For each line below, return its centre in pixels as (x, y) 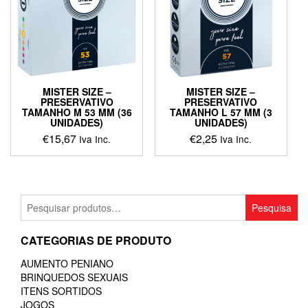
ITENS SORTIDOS (61, 291)
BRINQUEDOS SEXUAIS (74, 277)
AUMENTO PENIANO (67, 264)
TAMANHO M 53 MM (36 (77, 112)
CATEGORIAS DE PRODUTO (96, 241)
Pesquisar (43, 201)
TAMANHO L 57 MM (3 (221, 112)
